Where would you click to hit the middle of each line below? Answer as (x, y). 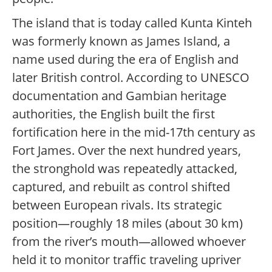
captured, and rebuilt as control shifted (121, 187)
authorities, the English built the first (114, 114)
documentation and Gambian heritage (119, 96)
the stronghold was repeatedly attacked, (125, 169)
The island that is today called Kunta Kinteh (132, 23)
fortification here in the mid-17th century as (134, 132)
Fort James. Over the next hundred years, (127, 151)
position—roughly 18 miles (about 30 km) (127, 223)
